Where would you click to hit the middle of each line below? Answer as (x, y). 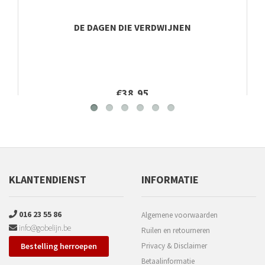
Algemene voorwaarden (180, 215)
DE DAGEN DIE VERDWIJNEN (132, 28)
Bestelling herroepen (59, 246)
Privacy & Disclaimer (174, 246)
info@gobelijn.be (44, 228)
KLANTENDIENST (48, 180)
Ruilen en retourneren (176, 231)
